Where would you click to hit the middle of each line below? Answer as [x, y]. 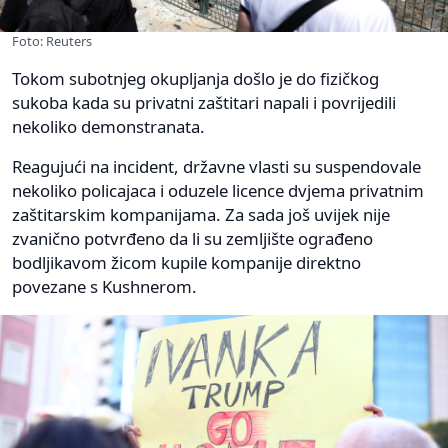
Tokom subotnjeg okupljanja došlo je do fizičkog [195, 79]
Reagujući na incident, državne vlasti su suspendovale [216, 167]
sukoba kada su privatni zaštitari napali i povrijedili [204, 103]
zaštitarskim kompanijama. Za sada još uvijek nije [201, 215]
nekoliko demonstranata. [108, 127]
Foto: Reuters [52, 41]
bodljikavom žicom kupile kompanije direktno [186, 263]
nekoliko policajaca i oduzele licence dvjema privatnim [218, 191]
